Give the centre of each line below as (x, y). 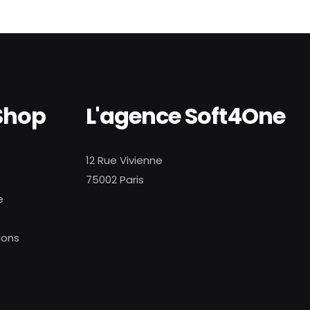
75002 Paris (115, 180)
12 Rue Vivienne (124, 160)
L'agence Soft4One (185, 116)
